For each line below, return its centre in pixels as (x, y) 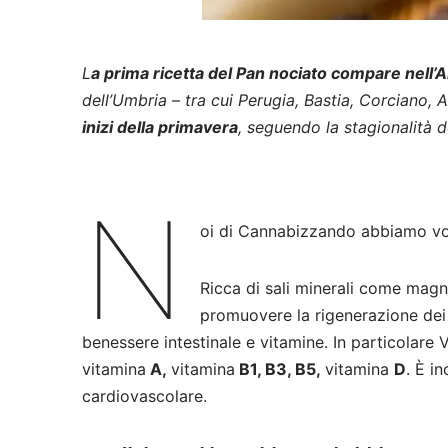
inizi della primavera (160, 127)
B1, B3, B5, (280, 369)
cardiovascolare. (145, 396)
